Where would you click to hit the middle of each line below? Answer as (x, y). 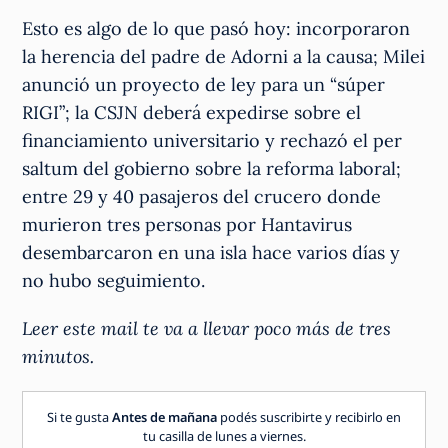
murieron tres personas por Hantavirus (187, 224)
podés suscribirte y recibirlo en (309, 416)
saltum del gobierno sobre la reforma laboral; (212, 168)
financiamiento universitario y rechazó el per (212, 140)
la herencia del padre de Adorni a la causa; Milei (224, 56)
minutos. (58, 356)
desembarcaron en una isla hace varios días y (211, 252)
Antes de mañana (164, 416)
